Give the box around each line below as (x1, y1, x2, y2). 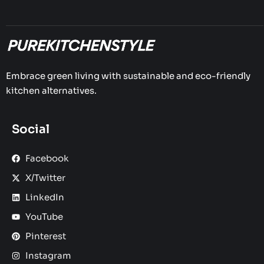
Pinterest (25, 230, 66, 242)
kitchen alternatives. (6, 85, 97, 97)
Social (12, 122, 49, 137)
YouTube (25, 211, 63, 223)
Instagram (25, 250, 71, 262)
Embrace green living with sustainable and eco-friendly (6, 70, 250, 82)
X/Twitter (25, 172, 65, 184)
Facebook (25, 153, 69, 164)
